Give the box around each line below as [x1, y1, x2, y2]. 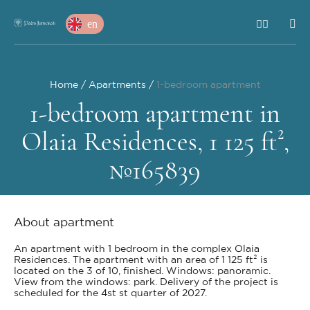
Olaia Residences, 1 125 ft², [21, 126, 289, 158]
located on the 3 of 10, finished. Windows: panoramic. [14, 266, 271, 276]
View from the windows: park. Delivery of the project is [14, 277, 278, 287]
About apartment [14, 217, 114, 228]
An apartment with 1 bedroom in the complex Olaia [14, 244, 259, 254]
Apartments [88, 80, 146, 90]
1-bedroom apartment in [30, 98, 280, 129]
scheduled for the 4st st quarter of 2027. [14, 289, 207, 298]
